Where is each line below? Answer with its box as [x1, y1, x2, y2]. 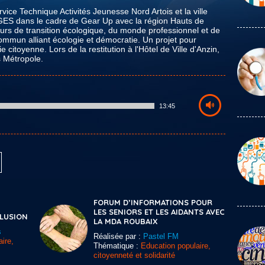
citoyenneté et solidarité [93, 251, 175, 260]
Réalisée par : [93, 232, 143, 241]
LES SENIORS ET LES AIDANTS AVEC [93, 207, 225, 216]
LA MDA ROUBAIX [93, 216, 158, 226]
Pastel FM [143, 232, 179, 241]
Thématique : [93, 241, 141, 250]
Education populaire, [141, 241, 211, 250]
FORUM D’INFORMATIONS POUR [93, 198, 212, 207]
